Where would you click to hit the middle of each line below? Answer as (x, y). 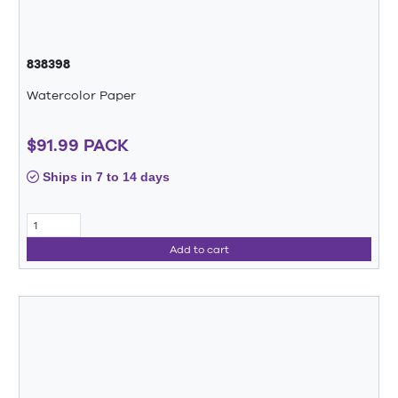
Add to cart (199, 249)
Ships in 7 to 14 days (104, 176)
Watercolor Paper (81, 96)
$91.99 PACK (78, 144)
